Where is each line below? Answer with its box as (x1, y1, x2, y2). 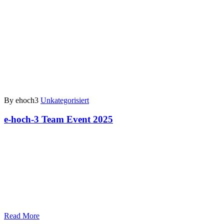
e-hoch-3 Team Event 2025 (4, 114, 113, 125)
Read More (4, 211, 39, 220)
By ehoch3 (4, 95, 38, 104)
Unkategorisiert (40, 95, 89, 104)
